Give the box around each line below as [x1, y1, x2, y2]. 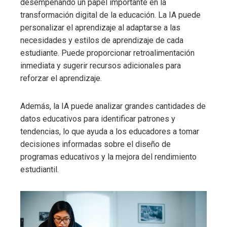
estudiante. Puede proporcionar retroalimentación [20, 48, 195, 58]
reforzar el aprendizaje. [20, 73, 102, 84]
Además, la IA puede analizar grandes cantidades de [20, 101, 206, 111]
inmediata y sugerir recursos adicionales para [20, 61, 181, 71]
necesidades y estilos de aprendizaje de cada [20, 35, 183, 46]
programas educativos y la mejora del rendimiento [20, 152, 197, 162]
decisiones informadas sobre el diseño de [20, 139, 171, 149]
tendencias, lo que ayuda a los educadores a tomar [20, 127, 199, 137]
